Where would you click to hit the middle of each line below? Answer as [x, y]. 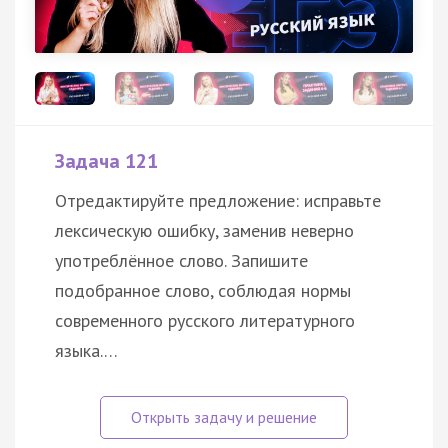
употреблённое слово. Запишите [181, 261]
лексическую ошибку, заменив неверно [204, 231]
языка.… [86, 351]
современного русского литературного [205, 321]
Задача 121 [106, 161]
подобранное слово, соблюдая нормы [203, 291]
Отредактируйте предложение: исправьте [218, 201]
